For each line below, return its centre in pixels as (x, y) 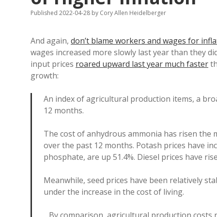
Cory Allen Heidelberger (132, 13)
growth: (45, 76)
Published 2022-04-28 (61, 13)
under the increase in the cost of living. (114, 192)
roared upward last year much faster (142, 64)
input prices (53, 64)
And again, (51, 41)
